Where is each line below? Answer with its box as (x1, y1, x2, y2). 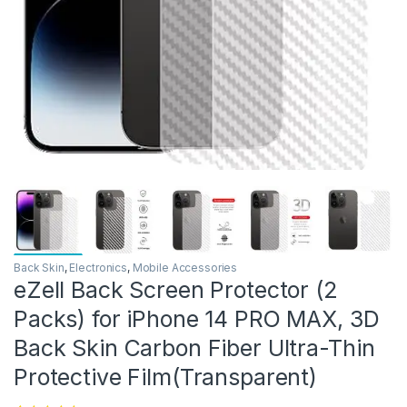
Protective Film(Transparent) (14, 362, 318, 391)
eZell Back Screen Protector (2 (14, 275, 338, 303)
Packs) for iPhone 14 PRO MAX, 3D (14, 304, 380, 333)
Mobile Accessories (132, 260, 238, 274)
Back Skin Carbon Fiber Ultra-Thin (14, 333, 375, 362)
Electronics (69, 260, 127, 274)
